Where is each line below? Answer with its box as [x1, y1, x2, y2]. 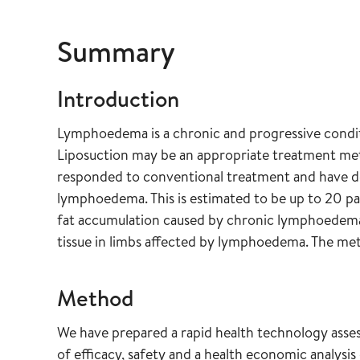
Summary [57, 31, 175, 72]
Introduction [57, 83, 179, 114]
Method [57, 282, 133, 313]
